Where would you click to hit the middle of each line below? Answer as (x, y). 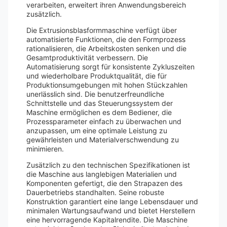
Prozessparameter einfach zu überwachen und (104, 121)
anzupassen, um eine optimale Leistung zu (97, 130)
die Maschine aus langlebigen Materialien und (102, 174)
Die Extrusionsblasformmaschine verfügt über (102, 30)
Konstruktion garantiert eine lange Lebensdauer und (112, 201)
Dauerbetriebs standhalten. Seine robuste (95, 192)
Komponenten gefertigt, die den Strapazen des (104, 183)
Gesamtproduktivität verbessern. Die (87, 58)
